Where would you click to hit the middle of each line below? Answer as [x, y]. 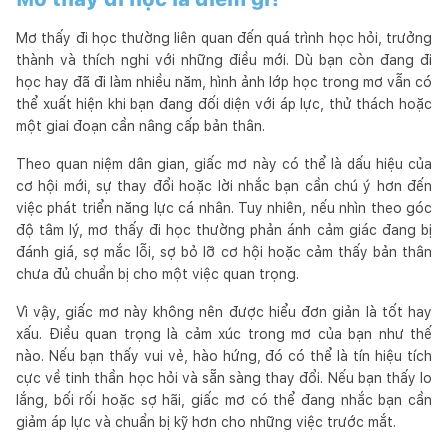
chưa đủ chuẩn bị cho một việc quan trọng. [157, 273]
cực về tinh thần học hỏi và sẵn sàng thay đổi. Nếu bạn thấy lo [224, 377]
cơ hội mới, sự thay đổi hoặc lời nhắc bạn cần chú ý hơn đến [224, 185]
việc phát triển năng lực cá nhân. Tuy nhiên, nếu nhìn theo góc [224, 207]
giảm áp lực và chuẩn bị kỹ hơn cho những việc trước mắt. [206, 421]
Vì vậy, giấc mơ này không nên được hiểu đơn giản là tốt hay [224, 311]
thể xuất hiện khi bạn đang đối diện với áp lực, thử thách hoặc [224, 103]
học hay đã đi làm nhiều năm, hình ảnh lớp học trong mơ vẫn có [224, 81]
